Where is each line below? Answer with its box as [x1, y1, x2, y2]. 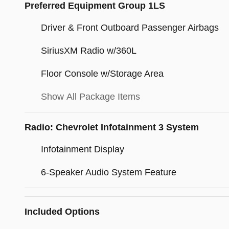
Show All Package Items [41, 91, 140, 102]
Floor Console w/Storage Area [41, 68, 164, 79]
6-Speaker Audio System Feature [41, 167, 176, 178]
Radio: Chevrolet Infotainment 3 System [25, 122, 199, 133]
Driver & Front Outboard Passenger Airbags [41, 22, 219, 33]
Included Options [25, 207, 100, 217]
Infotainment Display [41, 144, 124, 155]
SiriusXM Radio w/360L [41, 45, 136, 56]
